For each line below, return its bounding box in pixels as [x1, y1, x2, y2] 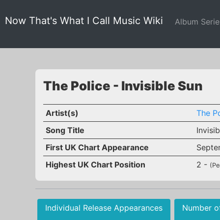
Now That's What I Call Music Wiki [5, 15, 163, 27]
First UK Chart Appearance [45, 142, 149, 152]
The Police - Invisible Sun [43, 78, 203, 93]
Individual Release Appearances [45, 203, 163, 213]
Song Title [45, 125, 84, 135]
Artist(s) [45, 108, 79, 118]
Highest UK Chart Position [45, 160, 145, 169]
